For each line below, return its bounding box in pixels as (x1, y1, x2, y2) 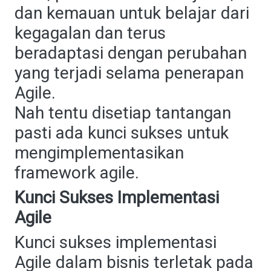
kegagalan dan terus (15, 23, 166, 43)
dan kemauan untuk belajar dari (15, 3, 249, 23)
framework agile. (15, 163, 139, 183)
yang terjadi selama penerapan (15, 63, 244, 83)
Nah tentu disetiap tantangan (15, 103, 231, 123)
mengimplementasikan (15, 143, 184, 163)
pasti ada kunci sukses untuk (15, 123, 229, 143)
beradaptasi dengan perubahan (15, 43, 247, 63)
